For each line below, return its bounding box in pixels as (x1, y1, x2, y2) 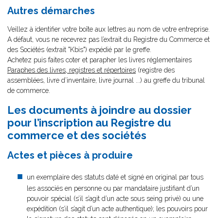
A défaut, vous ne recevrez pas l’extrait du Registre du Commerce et (7, 36, 210, 43)
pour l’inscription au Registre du (7, 116, 171, 129)
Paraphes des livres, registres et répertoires (7, 66, 136, 74)
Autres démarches (7, 5, 95, 17)
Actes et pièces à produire (7, 149, 133, 161)
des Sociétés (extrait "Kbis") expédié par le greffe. (7, 46, 151, 54)
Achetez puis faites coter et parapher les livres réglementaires (7, 56, 192, 64)
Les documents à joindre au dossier (7, 104, 192, 116)
